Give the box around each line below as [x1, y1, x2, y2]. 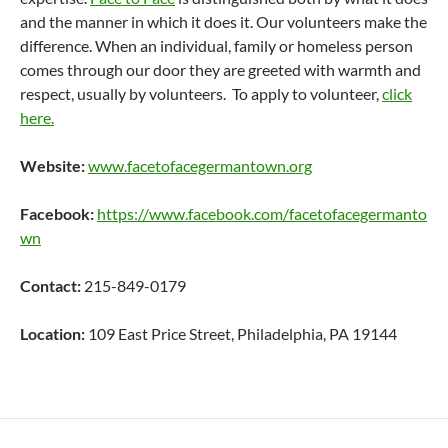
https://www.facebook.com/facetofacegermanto [97, 204, 427, 223]
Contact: [20, 276, 84, 295]
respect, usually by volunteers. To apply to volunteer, [20, 84, 382, 103]
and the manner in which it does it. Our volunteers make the [20, 12, 427, 31]
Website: [20, 156, 85, 175]
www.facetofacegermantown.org [88, 156, 312, 175]
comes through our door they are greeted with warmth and [20, 60, 421, 79]
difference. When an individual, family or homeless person [20, 36, 413, 55]
